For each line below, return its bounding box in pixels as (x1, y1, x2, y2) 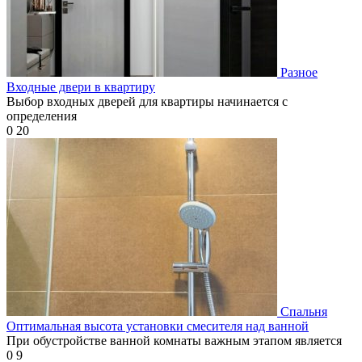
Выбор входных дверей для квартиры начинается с (6, 94, 288, 108)
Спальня (280, 304, 327, 318)
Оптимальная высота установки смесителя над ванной (6, 318, 309, 333)
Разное (280, 65, 318, 79)
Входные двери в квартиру (6, 79, 155, 94)
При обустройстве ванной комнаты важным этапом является (6, 333, 342, 347)
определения (6, 108, 77, 123)
